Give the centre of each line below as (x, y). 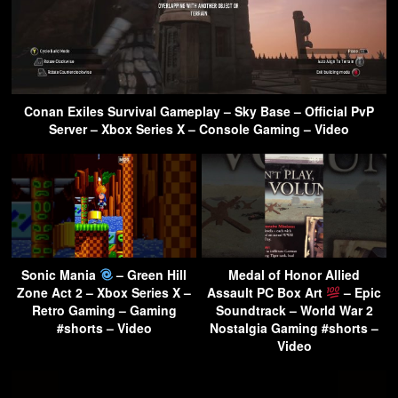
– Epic (360, 292)
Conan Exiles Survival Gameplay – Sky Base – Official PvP (199, 111)
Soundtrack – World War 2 (294, 310)
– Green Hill (150, 274)
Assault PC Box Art (267, 292)
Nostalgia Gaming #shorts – (294, 327)
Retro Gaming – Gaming (104, 310)
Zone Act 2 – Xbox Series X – (104, 292)
